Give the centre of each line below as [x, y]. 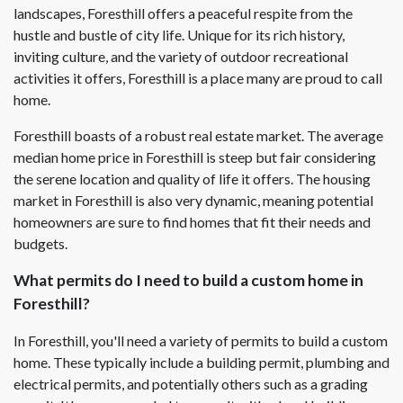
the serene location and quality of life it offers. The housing [192, 179]
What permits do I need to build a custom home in [188, 281]
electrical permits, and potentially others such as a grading [191, 384]
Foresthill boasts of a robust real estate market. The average [198, 136]
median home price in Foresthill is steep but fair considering [195, 157]
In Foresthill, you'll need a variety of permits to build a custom [201, 341]
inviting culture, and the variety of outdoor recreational [181, 57]
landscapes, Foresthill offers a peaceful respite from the [183, 13]
